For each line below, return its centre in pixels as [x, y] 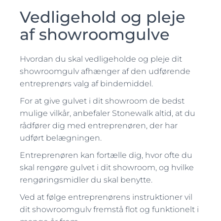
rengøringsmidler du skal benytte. [87, 180]
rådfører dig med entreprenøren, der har [99, 126]
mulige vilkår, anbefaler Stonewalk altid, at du [108, 113]
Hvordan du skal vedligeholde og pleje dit [101, 59]
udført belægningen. [61, 138]
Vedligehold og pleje [103, 17]
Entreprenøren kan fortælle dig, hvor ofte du [106, 155]
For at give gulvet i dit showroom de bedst [102, 101]
